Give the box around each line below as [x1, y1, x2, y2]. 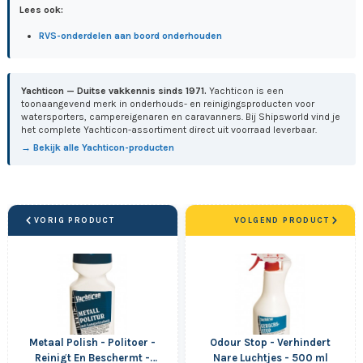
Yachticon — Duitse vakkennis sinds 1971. [21, 84, 207, 96]
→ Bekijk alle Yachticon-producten [21, 141, 175, 153]
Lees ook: [19, 3, 63, 15]
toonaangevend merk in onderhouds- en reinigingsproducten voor [21, 97, 315, 109]
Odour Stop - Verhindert [210, 336, 331, 349]
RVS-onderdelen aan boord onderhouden [39, 30, 222, 42]
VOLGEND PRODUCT [234, 216, 329, 226]
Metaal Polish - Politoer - [29, 336, 156, 349]
